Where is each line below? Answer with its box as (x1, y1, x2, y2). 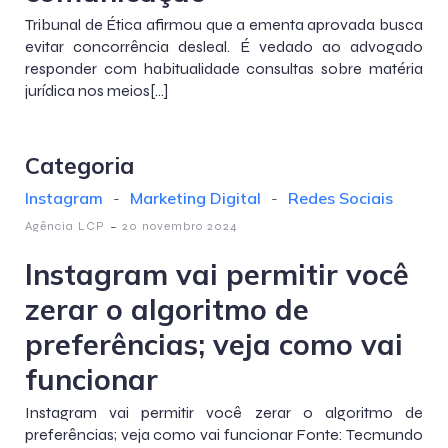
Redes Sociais (288, 188, 393, 208)
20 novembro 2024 (122, 219, 238, 233)
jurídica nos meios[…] (25, 81, 168, 100)
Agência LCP (25, 219, 105, 233)
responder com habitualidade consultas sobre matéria (25, 59, 423, 78)
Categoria (25, 151, 134, 180)
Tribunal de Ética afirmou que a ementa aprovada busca (25, 15, 423, 34)
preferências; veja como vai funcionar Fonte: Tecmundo (25, 425, 423, 444)
